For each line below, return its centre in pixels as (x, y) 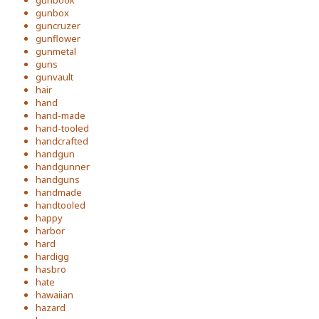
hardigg (52, 256)
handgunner (63, 167)
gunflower (58, 38)
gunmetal (56, 51)
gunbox (52, 13)
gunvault (54, 77)
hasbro (51, 269)
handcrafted (62, 141)
